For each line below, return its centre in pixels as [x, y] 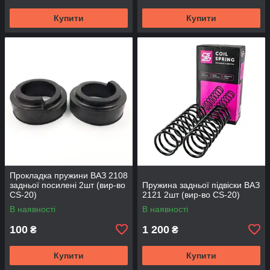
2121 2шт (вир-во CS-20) [191, 194]
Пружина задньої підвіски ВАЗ [201, 185]
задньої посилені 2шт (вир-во [67, 185]
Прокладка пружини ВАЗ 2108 [69, 175]
